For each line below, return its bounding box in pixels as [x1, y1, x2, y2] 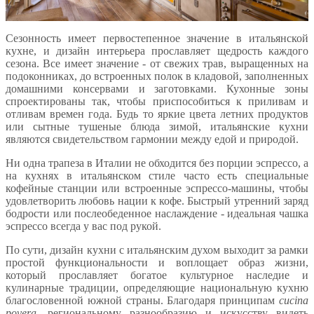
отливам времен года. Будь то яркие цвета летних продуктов [6, 107, 308, 120]
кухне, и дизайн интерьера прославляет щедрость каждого [6, 44, 308, 57]
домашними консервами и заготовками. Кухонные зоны [6, 82, 308, 95]
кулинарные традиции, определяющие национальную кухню [6, 281, 308, 294]
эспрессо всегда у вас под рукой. [6, 219, 161, 232]
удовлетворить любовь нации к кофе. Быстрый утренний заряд [6, 194, 308, 207]
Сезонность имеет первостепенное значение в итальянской [6, 32, 308, 44]
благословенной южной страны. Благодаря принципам [6, 294, 279, 306]
